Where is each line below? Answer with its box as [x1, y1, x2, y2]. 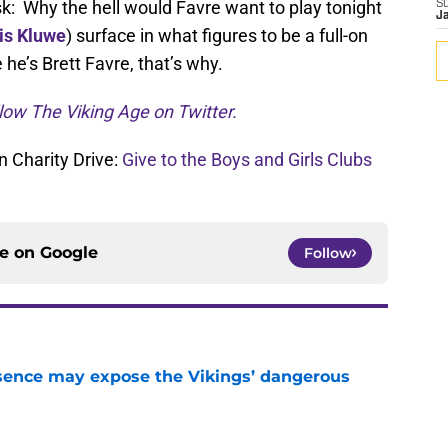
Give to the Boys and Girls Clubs [122, 149, 372, 171]
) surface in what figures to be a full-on [66, 25, 368, 47]
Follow [304, 244, 352, 263]
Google [40, 243, 98, 263]
